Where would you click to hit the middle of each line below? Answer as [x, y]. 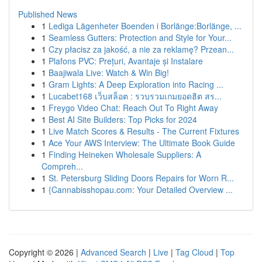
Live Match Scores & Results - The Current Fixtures [144, 131]
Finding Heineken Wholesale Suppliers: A [125, 154]
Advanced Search [113, 252]
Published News [48, 14]
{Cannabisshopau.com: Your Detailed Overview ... [141, 189]
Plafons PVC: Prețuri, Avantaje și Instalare [126, 61]
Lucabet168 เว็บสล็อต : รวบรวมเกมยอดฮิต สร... [135, 96]
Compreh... [62, 166]
